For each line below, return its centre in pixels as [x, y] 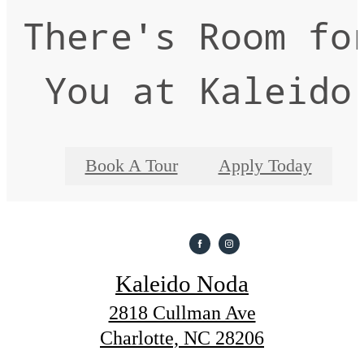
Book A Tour [131, 166]
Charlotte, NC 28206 [182, 338]
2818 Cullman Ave [182, 313]
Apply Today [265, 166]
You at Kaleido [198, 90]
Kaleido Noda [182, 284]
